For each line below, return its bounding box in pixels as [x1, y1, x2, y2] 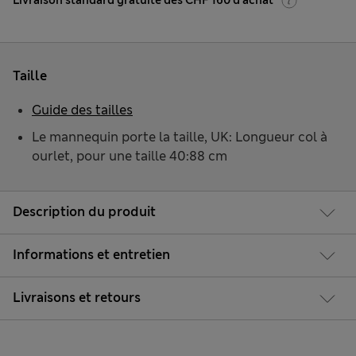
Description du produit [13, 203, 156, 220]
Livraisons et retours [13, 288, 141, 306]
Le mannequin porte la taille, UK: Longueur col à [32, 129, 327, 146]
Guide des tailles [32, 102, 133, 119]
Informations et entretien [13, 246, 170, 263]
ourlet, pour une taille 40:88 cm [32, 148, 227, 165]
